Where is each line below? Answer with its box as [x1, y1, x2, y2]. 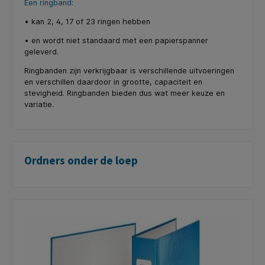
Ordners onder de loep [24, 153, 138, 168]
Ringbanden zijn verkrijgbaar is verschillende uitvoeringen [24, 66, 234, 75]
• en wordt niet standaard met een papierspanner [24, 35, 208, 45]
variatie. [24, 99, 54, 109]
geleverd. [24, 47, 59, 56]
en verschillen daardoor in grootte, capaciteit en [24, 77, 202, 86]
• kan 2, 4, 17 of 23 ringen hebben [24, 17, 150, 27]
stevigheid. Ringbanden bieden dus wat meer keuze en [24, 88, 225, 98]
